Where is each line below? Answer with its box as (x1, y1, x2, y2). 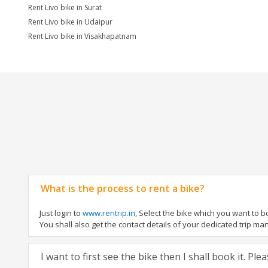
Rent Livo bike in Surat (28, 2, 102, 13)
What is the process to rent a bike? (41, 182, 205, 195)
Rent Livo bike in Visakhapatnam (28, 31, 136, 41)
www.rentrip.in (83, 208, 135, 218)
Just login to (39, 208, 83, 218)
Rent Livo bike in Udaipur (28, 17, 112, 27)
